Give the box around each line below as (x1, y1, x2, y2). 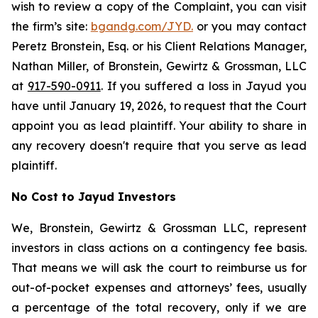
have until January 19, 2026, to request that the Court (11, 99, 307, 113)
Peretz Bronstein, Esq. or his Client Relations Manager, (11, 39, 307, 53)
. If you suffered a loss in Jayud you (100, 79, 307, 93)
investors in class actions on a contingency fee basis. (11, 241, 307, 255)
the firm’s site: (11, 19, 91, 33)
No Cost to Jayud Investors (11, 190, 176, 204)
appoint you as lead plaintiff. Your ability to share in (11, 119, 307, 133)
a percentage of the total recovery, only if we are (11, 300, 307, 314)
